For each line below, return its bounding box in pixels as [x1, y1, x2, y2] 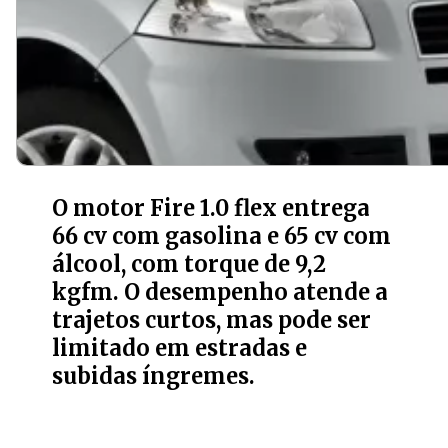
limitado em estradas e [52, 334, 308, 362]
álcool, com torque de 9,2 [52, 250, 327, 278]
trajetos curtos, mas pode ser [52, 306, 372, 334]
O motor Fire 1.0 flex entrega [52, 194, 371, 222]
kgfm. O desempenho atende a [52, 278, 389, 306]
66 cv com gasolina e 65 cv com [52, 222, 392, 250]
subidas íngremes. [52, 362, 256, 390]
